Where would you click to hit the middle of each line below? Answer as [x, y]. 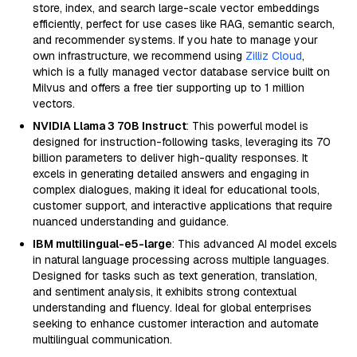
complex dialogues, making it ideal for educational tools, [176, 190]
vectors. [54, 104]
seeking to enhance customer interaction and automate [176, 324]
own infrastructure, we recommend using [139, 56]
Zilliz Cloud [274, 56]
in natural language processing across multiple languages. [181, 260]
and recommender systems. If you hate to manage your [175, 40]
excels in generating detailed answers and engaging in [171, 174]
